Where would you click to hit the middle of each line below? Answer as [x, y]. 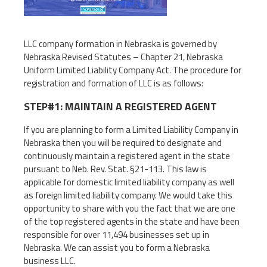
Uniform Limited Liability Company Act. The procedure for [133, 70]
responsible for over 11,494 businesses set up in [117, 234]
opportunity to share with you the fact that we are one [130, 208]
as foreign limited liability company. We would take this [128, 195]
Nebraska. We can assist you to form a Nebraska [117, 247]
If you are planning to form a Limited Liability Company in [131, 129]
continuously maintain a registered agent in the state [127, 156]
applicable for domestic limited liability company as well [129, 182]
